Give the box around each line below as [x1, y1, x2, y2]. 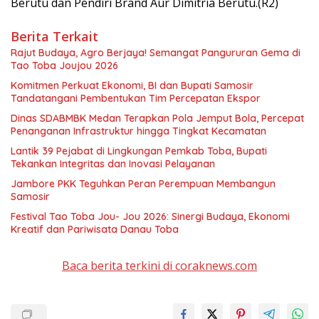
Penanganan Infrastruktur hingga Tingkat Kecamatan [11, 124, 266, 137]
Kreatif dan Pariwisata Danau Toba [11, 222, 179, 236]
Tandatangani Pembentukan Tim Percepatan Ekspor [11, 91, 261, 105]
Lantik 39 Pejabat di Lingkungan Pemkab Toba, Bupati [11, 144, 267, 157]
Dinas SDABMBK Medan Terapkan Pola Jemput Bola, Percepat [11, 111, 304, 125]
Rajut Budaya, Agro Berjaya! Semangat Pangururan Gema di [11, 46, 300, 59]
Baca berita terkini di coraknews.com [62, 257, 257, 273]
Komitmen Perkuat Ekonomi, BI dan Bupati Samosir [11, 78, 253, 92]
